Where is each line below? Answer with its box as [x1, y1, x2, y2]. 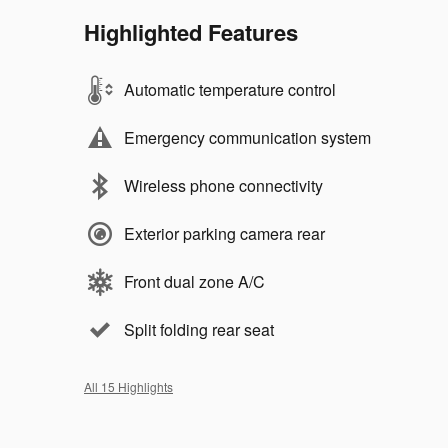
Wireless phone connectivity [124, 173, 323, 197]
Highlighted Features [84, 15, 298, 48]
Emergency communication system [124, 125, 371, 149]
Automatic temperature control [124, 77, 336, 101]
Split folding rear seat [124, 317, 274, 341]
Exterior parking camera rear [124, 221, 325, 245]
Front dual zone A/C [124, 269, 265, 293]
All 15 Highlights [84, 377, 173, 395]
